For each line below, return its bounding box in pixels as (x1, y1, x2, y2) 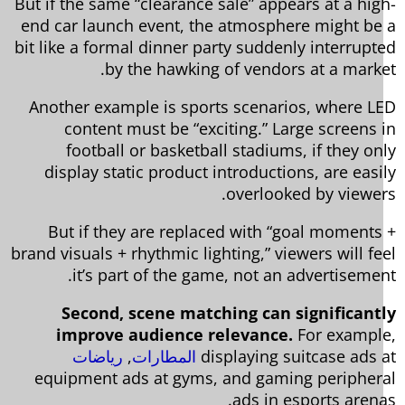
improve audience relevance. (79, 323, 316, 345)
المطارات (155, 344, 219, 367)
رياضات (95, 344, 146, 367)
